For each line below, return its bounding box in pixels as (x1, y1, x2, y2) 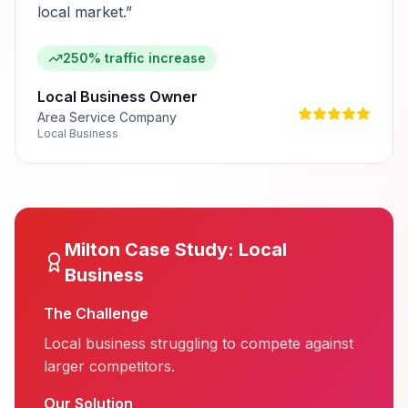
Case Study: (120, 239, 240, 260)
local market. (37, 3, 126, 21)
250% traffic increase (63, 50, 206, 66)
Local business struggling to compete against (44, 334, 353, 352)
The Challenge (44, 304, 148, 322)
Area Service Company (37, 109, 177, 125)
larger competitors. (44, 357, 175, 375)
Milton (65, 239, 121, 260)
